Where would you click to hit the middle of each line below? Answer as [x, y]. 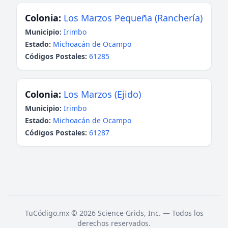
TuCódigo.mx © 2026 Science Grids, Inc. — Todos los [114, 213]
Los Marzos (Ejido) [102, 94]
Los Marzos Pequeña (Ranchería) [133, 18]
